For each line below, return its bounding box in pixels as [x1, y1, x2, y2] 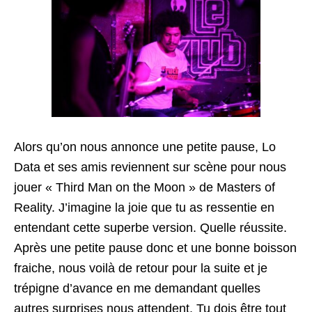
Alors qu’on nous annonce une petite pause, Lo [14, 140, 276, 154]
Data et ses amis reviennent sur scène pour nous [14, 160, 286, 174]
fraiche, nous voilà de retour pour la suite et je [14, 261, 267, 275]
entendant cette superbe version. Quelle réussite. [14, 221, 287, 235]
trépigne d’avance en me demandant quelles [14, 281, 260, 295]
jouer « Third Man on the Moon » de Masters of [14, 180, 275, 194]
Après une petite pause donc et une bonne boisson [14, 241, 297, 255]
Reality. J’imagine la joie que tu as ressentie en [14, 201, 274, 214]
